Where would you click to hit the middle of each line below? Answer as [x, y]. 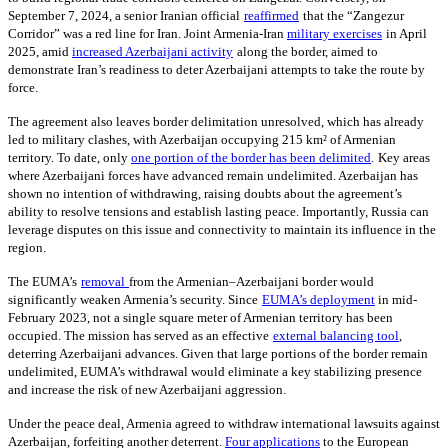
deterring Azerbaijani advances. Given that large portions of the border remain [218, 354]
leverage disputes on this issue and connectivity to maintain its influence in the [222, 230]
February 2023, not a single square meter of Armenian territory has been [200, 318]
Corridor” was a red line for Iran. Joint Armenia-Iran [147, 34]
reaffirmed [271, 16]
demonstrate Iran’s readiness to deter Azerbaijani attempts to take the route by [216, 70]
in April [406, 34]
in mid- [397, 300]
